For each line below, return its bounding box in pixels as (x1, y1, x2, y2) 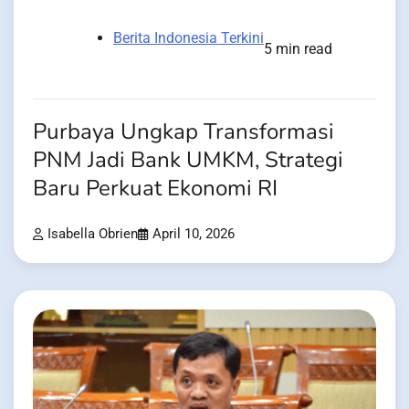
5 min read (264, 40, 332, 58)
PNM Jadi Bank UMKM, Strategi (33, 145, 343, 176)
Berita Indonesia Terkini (113, 29, 264, 47)
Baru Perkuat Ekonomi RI (33, 173, 278, 204)
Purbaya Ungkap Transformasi (33, 117, 334, 148)
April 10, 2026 (152, 226, 235, 243)
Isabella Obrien (47, 226, 138, 243)
